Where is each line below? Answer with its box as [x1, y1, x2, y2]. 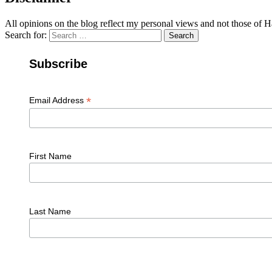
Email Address [29, 95, 86, 105]
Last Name [29, 206, 71, 216]
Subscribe [29, 56, 87, 70]
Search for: [5, 29, 47, 40]
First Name [29, 151, 72, 161]
